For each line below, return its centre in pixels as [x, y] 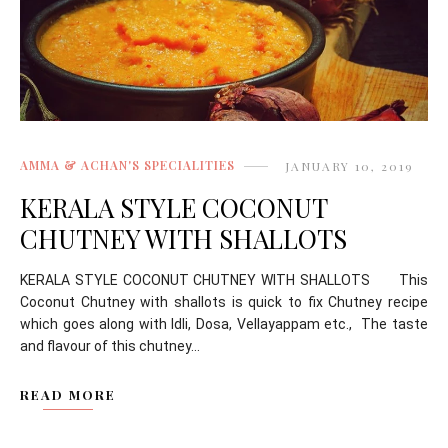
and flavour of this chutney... [110, 345]
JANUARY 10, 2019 [349, 165]
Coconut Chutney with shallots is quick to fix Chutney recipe [224, 301]
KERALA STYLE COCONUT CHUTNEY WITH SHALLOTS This [224, 279]
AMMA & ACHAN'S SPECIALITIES [127, 165]
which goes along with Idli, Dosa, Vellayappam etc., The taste [224, 323]
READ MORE [68, 394]
